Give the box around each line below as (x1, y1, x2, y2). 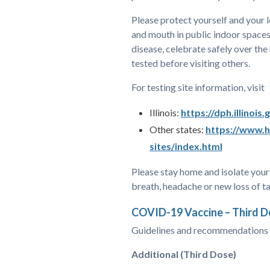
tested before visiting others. (131, 57, 250, 69)
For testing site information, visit (131, 81, 265, 93)
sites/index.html (149, 140, 222, 152)
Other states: (149, 124, 206, 136)
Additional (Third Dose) (131, 248, 238, 260)
